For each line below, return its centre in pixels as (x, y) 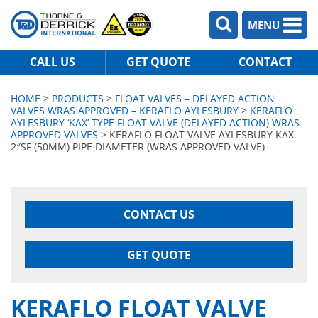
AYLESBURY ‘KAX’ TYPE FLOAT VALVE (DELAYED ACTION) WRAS (155, 122)
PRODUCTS (78, 98)
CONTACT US (159, 214)
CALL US (53, 62)
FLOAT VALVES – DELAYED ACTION (195, 98)
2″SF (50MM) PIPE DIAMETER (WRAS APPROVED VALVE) (138, 147)
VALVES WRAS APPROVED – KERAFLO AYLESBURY (125, 110)
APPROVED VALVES (54, 135)
